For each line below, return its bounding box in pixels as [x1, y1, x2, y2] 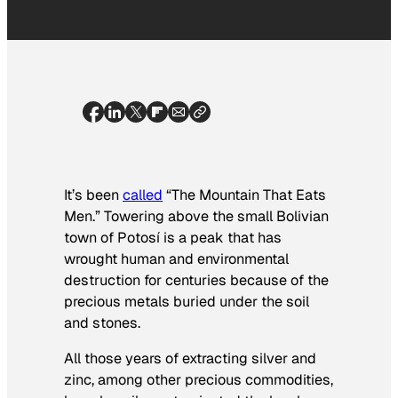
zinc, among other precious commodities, [64, 370, 333, 389]
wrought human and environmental [64, 249, 289, 268]
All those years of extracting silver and [64, 348, 316, 368]
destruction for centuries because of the [64, 270, 329, 290]
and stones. [64, 313, 140, 332]
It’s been [64, 185, 123, 204]
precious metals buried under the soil [64, 291, 309, 311]
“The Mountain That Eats [163, 185, 326, 204]
